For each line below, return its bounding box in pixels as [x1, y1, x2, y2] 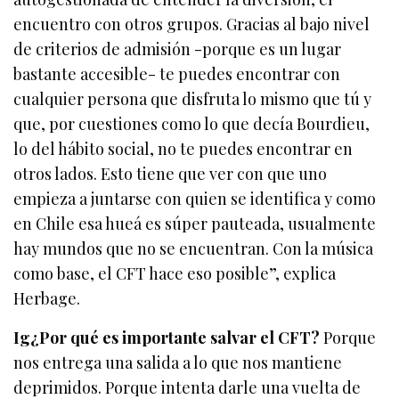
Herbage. [13, 288, 80, 310]
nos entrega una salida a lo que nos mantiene [13, 352, 343, 374]
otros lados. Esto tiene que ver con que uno [13, 163, 328, 185]
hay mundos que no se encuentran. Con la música [13, 238, 374, 260]
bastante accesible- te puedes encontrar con [13, 63, 341, 85]
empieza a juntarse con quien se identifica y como [13, 188, 377, 210]
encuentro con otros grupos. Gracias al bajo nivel [13, 13, 370, 36]
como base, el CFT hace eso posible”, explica [13, 263, 337, 285]
